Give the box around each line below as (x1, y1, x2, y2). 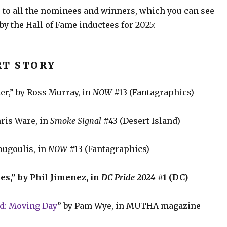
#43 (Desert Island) (101, 115, 180, 126)
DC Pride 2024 (101, 172, 156, 182)
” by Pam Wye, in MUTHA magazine (57, 200, 201, 211)
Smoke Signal (50, 115, 101, 126)
